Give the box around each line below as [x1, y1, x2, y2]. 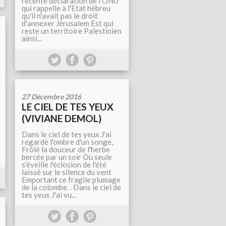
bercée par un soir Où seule [22, 152, 112, 161]
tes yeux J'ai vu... [22, 190, 76, 199]
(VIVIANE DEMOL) [22, 112, 101, 124]
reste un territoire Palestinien [22, 26, 122, 35]
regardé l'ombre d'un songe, [22, 137, 113, 146]
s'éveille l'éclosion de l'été [22, 160, 106, 169]
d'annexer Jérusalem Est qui [22, 19, 114, 28]
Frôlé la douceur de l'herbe [22, 145, 110, 154]
